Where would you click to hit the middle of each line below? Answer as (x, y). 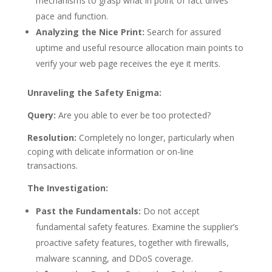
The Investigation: (67, 188)
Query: (41, 115)
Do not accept (170, 211)
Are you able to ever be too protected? (133, 115)
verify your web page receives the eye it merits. (128, 64)
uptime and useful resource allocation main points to (139, 48)
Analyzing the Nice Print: (90, 32)
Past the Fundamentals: (88, 211)
